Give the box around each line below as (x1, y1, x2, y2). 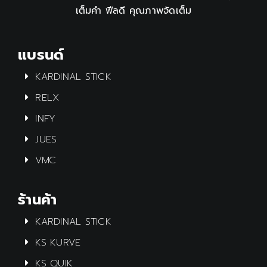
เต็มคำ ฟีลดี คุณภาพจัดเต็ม (75, 3, 192, 18)
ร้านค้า (17, 188, 57, 210)
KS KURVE (35, 235, 81, 250)
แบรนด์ (17, 44, 64, 66)
